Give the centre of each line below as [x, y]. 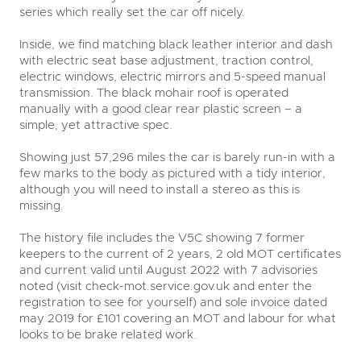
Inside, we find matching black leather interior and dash [176, 44]
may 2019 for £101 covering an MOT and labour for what [178, 318]
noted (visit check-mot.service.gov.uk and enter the [166, 286]
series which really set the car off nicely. [134, 12]
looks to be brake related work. [108, 334]
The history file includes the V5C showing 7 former [162, 237]
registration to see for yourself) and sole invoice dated [173, 302]
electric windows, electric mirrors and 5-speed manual [172, 76]
